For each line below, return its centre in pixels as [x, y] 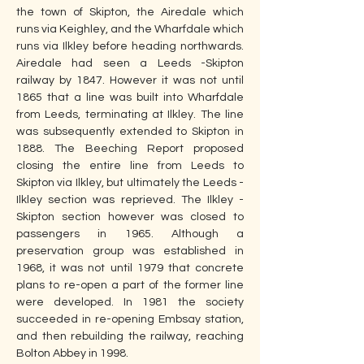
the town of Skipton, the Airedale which [130, 12]
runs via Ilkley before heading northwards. [130, 46]
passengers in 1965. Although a [130, 234]
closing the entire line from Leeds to [130, 166]
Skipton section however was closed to [130, 217]
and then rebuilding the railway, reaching [130, 336]
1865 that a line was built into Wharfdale [130, 97]
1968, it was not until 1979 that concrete [130, 268]
